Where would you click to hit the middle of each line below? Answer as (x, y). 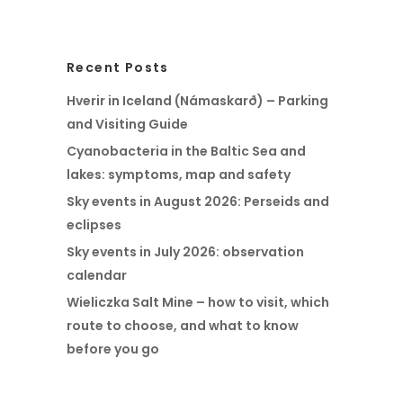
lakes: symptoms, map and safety (179, 175)
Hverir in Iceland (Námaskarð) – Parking (197, 101)
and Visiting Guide (127, 125)
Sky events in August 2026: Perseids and (198, 202)
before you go (113, 349)
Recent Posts (118, 68)
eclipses (94, 225)
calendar (97, 276)
